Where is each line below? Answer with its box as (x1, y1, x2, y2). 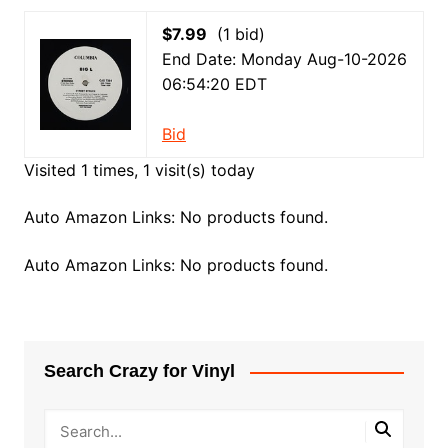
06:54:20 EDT (161, 74, 267, 94)
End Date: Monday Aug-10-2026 (161, 49, 407, 69)
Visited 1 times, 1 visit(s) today (23, 160, 255, 180)
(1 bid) (206, 24, 265, 44)
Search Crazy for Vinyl (43, 361, 235, 381)
